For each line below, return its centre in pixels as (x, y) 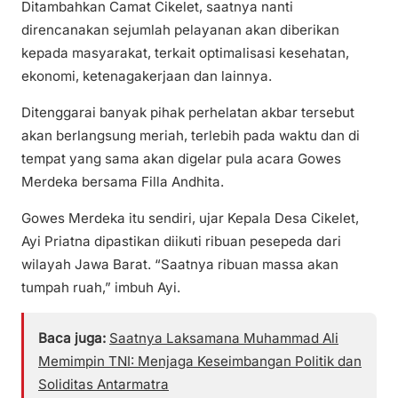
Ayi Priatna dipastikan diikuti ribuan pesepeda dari (181, 242)
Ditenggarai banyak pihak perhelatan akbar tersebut (188, 112)
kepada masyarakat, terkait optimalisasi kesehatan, (185, 52)
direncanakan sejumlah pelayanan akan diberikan (180, 29)
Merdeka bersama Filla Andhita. (123, 181)
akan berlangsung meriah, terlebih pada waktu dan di (191, 135)
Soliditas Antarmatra (103, 385)
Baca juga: (72, 338)
